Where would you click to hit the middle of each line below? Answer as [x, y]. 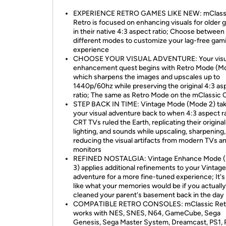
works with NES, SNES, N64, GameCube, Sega [147, 213]
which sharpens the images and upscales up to [147, 77]
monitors [87, 150]
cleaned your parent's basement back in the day [149, 195]
